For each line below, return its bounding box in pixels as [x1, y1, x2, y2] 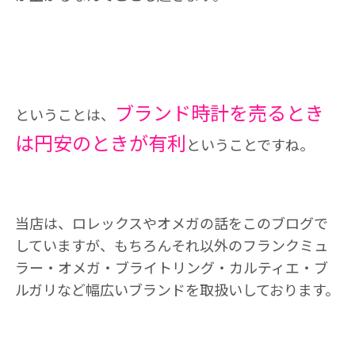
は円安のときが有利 [14, 128, 186, 156]
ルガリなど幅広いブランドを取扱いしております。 [14, 279, 339, 300]
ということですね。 [185, 134, 314, 155]
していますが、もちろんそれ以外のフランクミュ [14, 235, 328, 255]
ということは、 [14, 104, 115, 124]
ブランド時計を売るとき [114, 98, 324, 126]
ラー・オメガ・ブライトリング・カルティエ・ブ [14, 257, 328, 277]
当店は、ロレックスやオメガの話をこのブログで [14, 212, 328, 233]
